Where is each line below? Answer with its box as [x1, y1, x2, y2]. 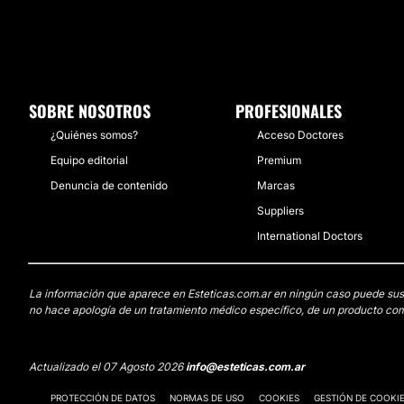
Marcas [257, 179, 295, 192]
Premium [257, 153, 301, 167]
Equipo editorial [50, 153, 128, 167]
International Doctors [257, 229, 363, 243]
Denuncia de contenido [50, 179, 168, 192]
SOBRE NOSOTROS [29, 99, 151, 123]
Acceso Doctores [257, 128, 344, 142]
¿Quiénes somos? [50, 128, 138, 142]
